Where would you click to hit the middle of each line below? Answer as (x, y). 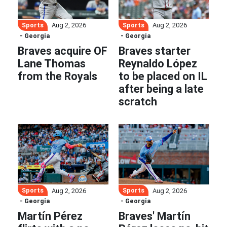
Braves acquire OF (63, 51)
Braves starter (155, 51)
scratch (138, 101)
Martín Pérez (50, 216)
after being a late (161, 89)
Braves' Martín (155, 216)
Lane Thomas (52, 63)
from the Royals (58, 76)
